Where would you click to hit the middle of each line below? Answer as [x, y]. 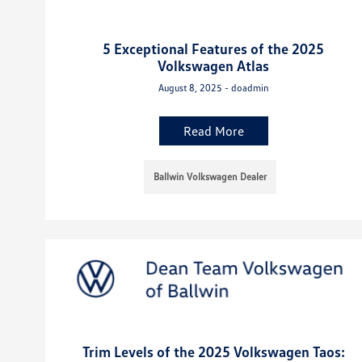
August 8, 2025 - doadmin [213, 88]
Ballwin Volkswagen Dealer [210, 177]
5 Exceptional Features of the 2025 [214, 49]
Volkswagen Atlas [214, 66]
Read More [213, 131]
